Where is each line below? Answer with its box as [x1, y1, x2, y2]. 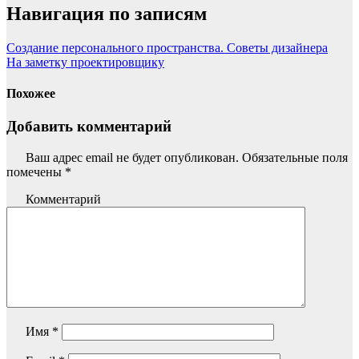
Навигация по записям [6, 2, 207, 24]
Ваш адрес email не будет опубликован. [26, 150, 239, 164]
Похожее [6, 86, 55, 100]
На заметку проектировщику [6, 54, 164, 69]
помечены [6, 164, 65, 179]
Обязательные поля [239, 150, 348, 164]
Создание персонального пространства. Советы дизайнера [6, 40, 328, 54]
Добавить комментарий [6, 118, 171, 135]
